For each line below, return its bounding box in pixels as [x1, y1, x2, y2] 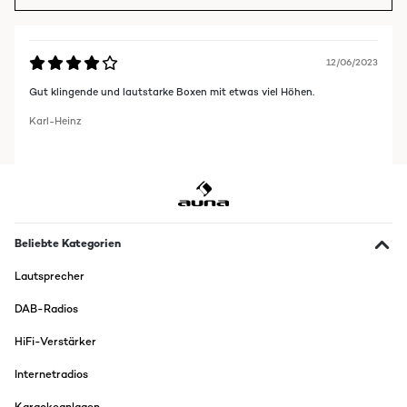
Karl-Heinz [29, 114, 82, 128]
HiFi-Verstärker [15, 334, 96, 350]
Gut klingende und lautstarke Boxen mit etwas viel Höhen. [29, 85, 314, 99]
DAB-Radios [15, 302, 78, 317]
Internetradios [15, 367, 88, 382]
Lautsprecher [15, 269, 84, 284]
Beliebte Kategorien [15, 236, 121, 252]
